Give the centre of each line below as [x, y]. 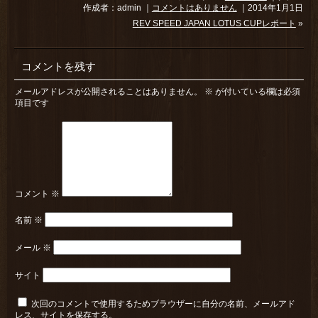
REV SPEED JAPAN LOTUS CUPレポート [214, 23]
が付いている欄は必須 [257, 91]
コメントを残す [59, 66]
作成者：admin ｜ [117, 8]
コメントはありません [194, 8]
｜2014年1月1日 [270, 8]
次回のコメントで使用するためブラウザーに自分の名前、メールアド [164, 303]
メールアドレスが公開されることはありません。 [109, 91]
